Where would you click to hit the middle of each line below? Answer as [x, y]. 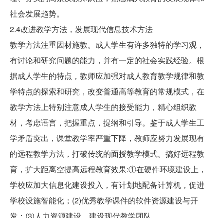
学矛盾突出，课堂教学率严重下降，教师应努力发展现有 [107, 138]
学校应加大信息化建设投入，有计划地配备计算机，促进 [107, 185]
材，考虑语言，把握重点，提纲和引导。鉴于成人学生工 [107, 123]
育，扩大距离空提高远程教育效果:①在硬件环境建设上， [108, 169]
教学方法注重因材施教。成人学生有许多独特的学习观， [107, 45]
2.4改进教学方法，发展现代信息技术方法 [81, 29]
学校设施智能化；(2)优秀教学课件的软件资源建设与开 [104, 200]
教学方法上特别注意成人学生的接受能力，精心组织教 [103, 107]
